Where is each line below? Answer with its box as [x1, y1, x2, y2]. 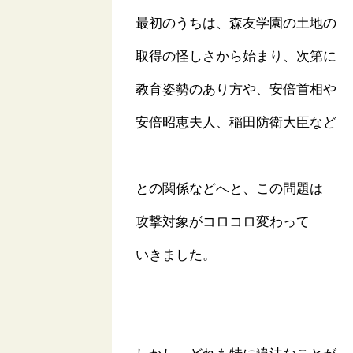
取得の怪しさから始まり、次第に [136, 49, 336, 65]
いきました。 [136, 247, 216, 263]
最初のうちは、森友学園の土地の [136, 16, 336, 32]
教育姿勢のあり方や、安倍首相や [136, 82, 336, 98]
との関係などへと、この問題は [136, 181, 323, 197]
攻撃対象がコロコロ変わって [136, 214, 310, 230]
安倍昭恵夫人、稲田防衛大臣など [136, 115, 336, 131]
